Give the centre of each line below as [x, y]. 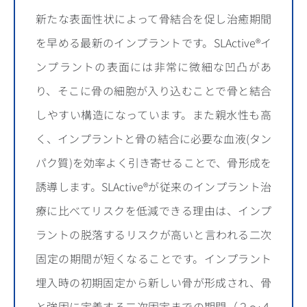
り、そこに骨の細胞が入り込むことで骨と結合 [153, 90]
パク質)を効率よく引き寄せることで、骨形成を [153, 162]
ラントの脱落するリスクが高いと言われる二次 [153, 234]
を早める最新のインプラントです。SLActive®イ [153, 42]
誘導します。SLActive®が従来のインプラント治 [153, 186]
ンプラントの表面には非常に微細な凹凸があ [153, 66]
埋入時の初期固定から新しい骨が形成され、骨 [153, 282]
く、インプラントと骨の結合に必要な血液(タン [153, 138]
